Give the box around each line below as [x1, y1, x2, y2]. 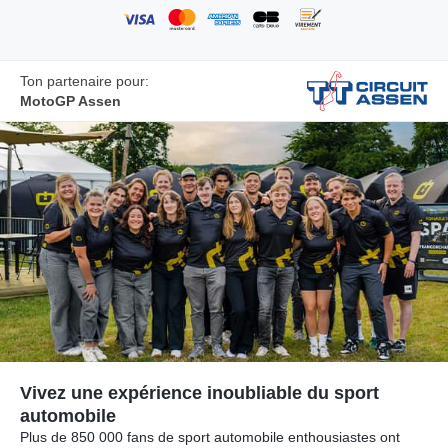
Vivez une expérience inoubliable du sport [20, 383, 379, 403]
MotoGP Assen [20, 93, 121, 109]
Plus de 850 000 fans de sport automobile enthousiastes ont [20, 429, 400, 445]
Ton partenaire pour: [20, 73, 149, 89]
